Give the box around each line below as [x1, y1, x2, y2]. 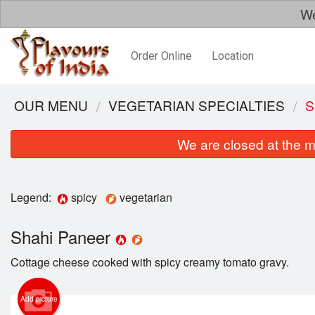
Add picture [20, 294, 58, 304]
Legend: [11, 189, 57, 205]
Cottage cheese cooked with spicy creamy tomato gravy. [11, 254, 289, 271]
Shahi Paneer [11, 224, 115, 250]
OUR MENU [14, 96, 88, 115]
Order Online [130, 49, 192, 63]
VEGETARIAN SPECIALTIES [108, 96, 285, 115]
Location [212, 49, 255, 63]
